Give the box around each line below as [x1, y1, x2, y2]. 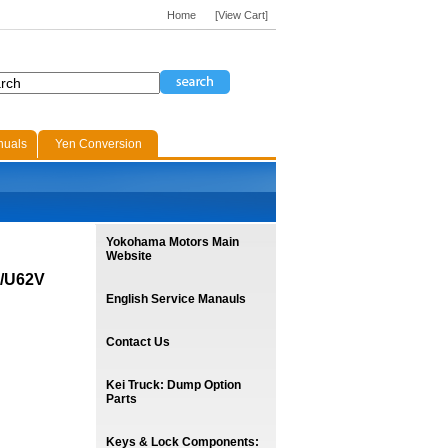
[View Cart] [215, 9, 268, 21]
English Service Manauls [106, 292, 246, 306]
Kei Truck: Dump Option [106, 378, 241, 392]
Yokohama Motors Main [106, 235, 239, 249]
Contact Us [106, 335, 170, 349]
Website [106, 249, 152, 263]
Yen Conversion [54, 137, 142, 151]
